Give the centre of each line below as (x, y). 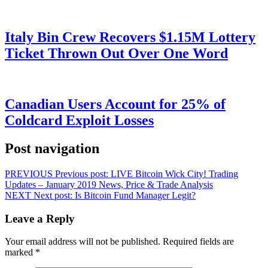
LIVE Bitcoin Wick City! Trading (174, 173)
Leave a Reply (40, 218)
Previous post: (82, 173)
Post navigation (52, 148)
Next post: (53, 195)
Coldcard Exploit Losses (79, 120)
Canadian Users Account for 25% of (115, 104)
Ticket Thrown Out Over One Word (116, 54)
